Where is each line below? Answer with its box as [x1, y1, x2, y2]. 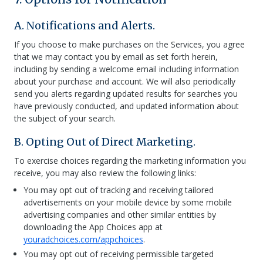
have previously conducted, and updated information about [14, 100, 239, 112]
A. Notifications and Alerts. [14, 19, 155, 32]
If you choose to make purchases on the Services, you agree [14, 39, 245, 50]
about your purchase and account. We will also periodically [14, 76, 235, 87]
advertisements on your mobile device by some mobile [23, 197, 232, 208]
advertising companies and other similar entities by [23, 209, 216, 220]
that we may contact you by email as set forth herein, [14, 51, 218, 62]
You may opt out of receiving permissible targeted [23, 248, 214, 259]
